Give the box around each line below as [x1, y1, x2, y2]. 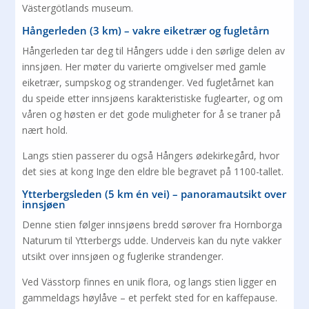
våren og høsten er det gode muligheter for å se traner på [22, 107, 281, 121]
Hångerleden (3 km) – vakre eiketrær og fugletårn [22, 23, 270, 37]
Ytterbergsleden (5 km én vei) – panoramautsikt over [22, 186, 287, 201]
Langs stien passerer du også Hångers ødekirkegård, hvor [22, 148, 280, 162]
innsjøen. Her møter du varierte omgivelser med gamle [22, 59, 267, 73]
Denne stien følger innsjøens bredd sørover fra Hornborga [22, 217, 283, 231]
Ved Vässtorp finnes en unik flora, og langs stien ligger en [22, 275, 277, 288]
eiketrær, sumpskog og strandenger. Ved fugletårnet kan [22, 75, 275, 89]
